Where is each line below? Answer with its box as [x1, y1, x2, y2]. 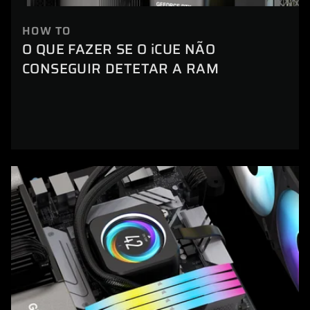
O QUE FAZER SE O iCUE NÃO [22, 38, 215, 61]
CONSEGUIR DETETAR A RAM [22, 57, 219, 80]
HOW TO [22, 22, 71, 40]
